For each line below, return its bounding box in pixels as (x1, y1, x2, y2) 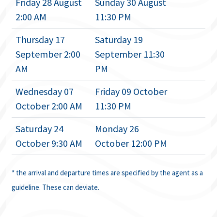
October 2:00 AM (15, 100, 82, 112)
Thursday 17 (15, 33, 65, 46)
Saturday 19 (95, 33, 143, 46)
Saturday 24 (15, 123, 63, 135)
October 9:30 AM (15, 137, 82, 149)
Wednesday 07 (15, 85, 74, 97)
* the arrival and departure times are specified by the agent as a (12, 168, 203, 177)
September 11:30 (95, 48, 165, 60)
